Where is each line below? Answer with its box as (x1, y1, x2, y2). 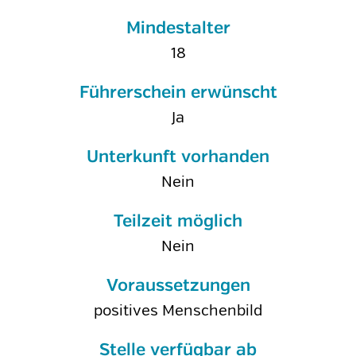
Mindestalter (126, 20, 230, 37)
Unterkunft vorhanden (87, 149, 269, 166)
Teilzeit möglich (114, 213, 242, 230)
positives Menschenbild (94, 301, 262, 320)
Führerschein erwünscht (79, 84, 277, 102)
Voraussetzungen (106, 277, 250, 295)
